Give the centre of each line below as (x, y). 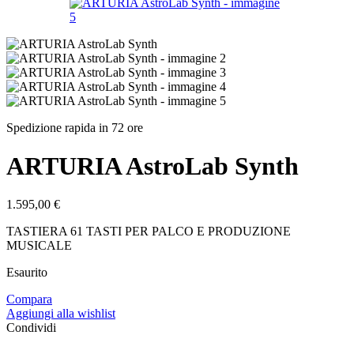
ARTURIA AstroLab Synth (153, 166)
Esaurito (27, 273)
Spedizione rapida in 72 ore (75, 127)
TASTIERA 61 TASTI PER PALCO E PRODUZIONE (149, 232)
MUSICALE (39, 246)
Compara (29, 299)
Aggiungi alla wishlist (61, 314)
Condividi (31, 328)
